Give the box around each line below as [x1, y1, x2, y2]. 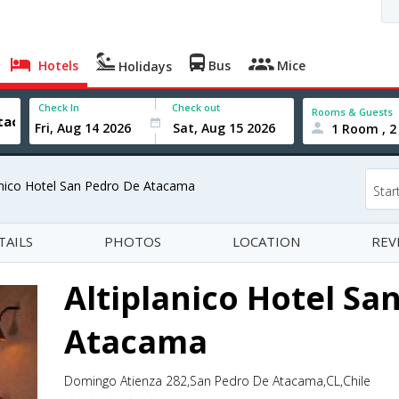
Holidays [115, 58, 173, 75]
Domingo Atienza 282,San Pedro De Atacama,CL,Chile [64, 372, 370, 389]
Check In [38, 101, 80, 114]
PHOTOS [104, 232, 161, 250]
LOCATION [232, 232, 300, 250]
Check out [172, 101, 221, 114]
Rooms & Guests [312, 104, 394, 118]
